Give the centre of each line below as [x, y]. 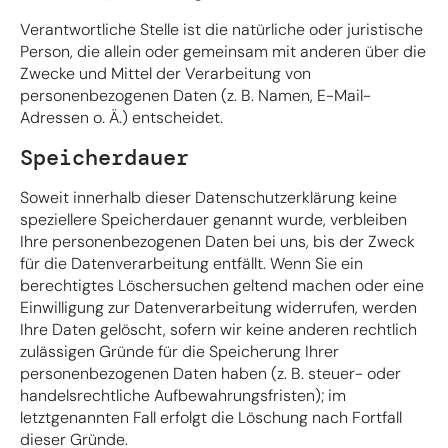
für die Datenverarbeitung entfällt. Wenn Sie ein [191, 263]
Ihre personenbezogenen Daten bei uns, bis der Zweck [217, 241]
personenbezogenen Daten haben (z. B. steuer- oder [210, 373]
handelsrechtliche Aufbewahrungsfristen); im [183, 395]
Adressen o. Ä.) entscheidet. [121, 117]
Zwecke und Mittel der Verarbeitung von [165, 73]
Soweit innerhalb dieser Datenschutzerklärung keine [208, 197]
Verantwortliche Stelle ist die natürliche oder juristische [221, 29]
